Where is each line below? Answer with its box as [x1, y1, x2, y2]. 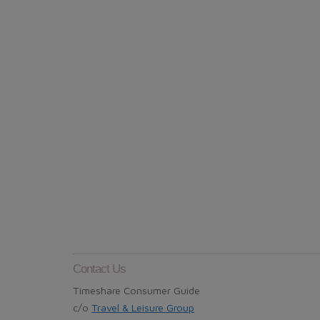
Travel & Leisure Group [91, 301, 194, 314]
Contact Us [73, 261, 126, 276]
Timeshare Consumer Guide [73, 284, 200, 296]
